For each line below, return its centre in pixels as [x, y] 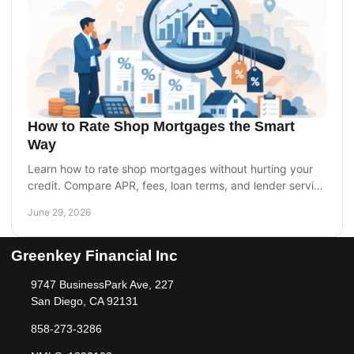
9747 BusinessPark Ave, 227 [102, 284]
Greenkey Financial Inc [94, 255]
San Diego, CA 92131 [84, 301]
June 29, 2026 [59, 212]
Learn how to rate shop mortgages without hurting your [170, 168]
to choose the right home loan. [106, 201]
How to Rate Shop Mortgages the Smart [161, 126]
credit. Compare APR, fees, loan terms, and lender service [177, 185]
